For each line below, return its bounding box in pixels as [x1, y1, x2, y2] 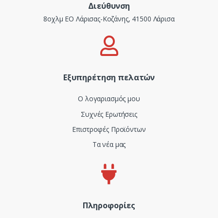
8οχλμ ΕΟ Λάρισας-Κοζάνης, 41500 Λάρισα [43, 14, 175, 24]
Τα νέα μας [92, 140, 126, 149]
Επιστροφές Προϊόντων [72, 124, 146, 134]
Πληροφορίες [82, 200, 136, 211]
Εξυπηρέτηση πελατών [63, 72, 155, 83]
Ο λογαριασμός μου [78, 94, 140, 104]
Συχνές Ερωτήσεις [81, 109, 137, 119]
